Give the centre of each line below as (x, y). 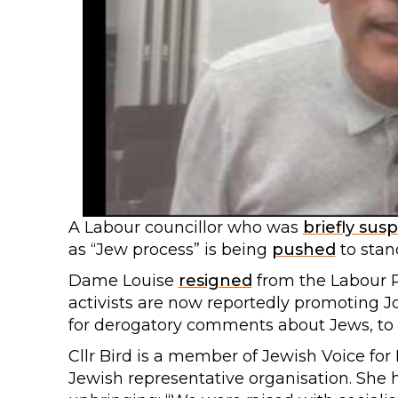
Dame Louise (123, 281)
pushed (303, 250)
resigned (215, 281)
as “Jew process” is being (170, 250)
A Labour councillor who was (185, 227)
